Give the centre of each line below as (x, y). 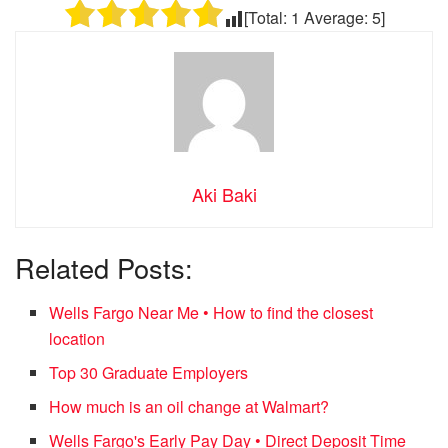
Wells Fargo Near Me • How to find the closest (211, 312)
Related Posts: (104, 268)
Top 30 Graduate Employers (149, 372)
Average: (335, 17)
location (77, 338)
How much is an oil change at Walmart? (189, 406)
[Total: (267, 17)
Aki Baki (224, 193)
